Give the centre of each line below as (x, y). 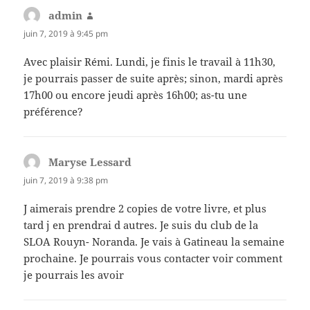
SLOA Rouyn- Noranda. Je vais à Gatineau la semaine (154, 242)
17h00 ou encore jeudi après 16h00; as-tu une (136, 94)
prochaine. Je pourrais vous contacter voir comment (153, 258)
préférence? (54, 111)
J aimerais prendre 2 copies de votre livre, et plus (145, 209)
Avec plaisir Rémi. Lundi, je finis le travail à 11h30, (150, 61)
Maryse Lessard (90, 162)
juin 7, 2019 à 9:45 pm (66, 33)
